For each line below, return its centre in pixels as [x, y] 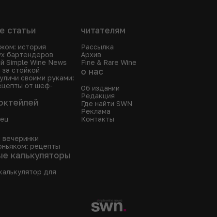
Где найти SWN [107, 103]
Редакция [98, 96]
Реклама [96, 111]
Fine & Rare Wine [109, 62]
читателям [103, 30]
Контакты [98, 119]
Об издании [100, 88]
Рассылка [97, 47]
